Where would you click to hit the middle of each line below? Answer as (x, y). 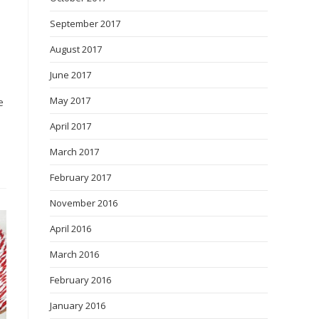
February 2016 (80, 280)
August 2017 (76, 49)
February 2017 (80, 177)
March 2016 (74, 254)
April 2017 (70, 126)
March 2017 (74, 152)
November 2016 (84, 203)
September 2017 (85, 23)
